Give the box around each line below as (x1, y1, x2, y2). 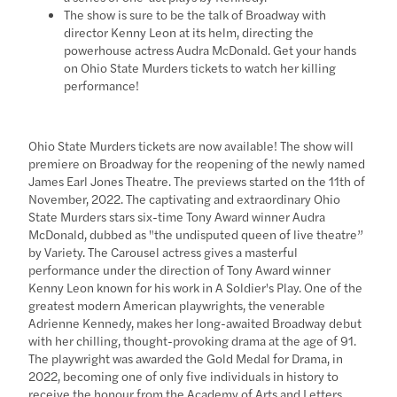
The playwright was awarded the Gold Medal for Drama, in (28, 348, 344, 367)
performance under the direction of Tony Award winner (28, 260, 331, 278)
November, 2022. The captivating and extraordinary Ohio (28, 189, 341, 207)
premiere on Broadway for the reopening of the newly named (28, 153, 366, 172)
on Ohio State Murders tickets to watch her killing (64, 58, 337, 76)
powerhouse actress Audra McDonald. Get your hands (64, 40, 357, 58)
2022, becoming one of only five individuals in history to (28, 366, 339, 385)
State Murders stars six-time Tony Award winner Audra (28, 206, 326, 225)
